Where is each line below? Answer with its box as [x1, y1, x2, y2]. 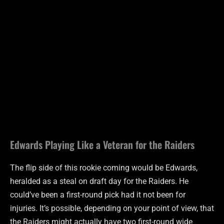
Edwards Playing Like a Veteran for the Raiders [10, 137, 194, 152]
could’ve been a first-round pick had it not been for [10, 190, 185, 200]
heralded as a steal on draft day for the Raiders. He [10, 176, 188, 186]
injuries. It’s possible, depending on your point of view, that [10, 203, 214, 213]
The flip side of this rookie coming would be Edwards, [10, 163, 197, 173]
